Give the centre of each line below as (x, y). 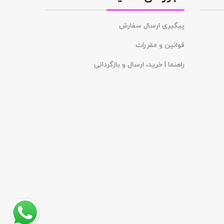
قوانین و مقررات (160, 45)
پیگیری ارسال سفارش (151, 25)
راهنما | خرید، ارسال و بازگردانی (139, 64)
